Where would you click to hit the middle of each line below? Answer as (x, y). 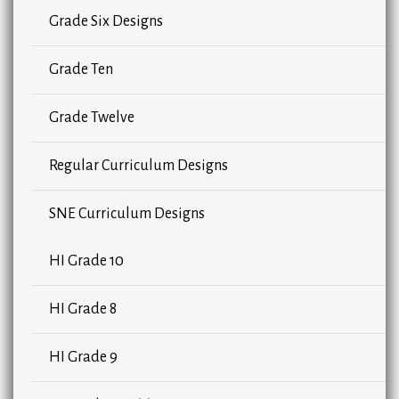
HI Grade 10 (86, 261)
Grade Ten (81, 70)
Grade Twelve (92, 118)
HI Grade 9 (83, 358)
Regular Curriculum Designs (138, 166)
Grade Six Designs (106, 22)
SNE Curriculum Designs (127, 214)
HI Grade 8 (83, 309)
